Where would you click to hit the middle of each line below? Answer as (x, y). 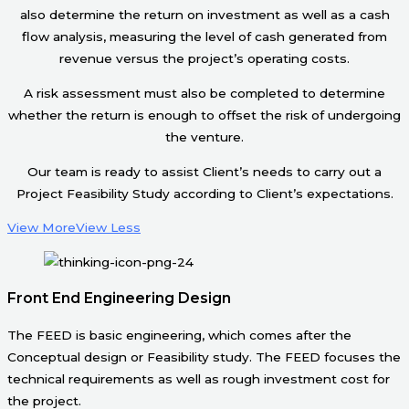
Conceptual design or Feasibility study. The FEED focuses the (204, 357)
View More (42, 228)
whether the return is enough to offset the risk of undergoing (204, 115)
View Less (108, 228)
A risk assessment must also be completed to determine (204, 93)
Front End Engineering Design (119, 298)
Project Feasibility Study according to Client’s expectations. (204, 193)
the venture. (204, 136)
